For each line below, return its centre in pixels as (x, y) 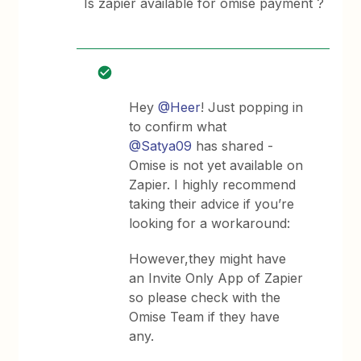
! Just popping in (252, 107)
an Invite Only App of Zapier (216, 278)
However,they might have (208, 259)
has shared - (233, 146)
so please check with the (205, 297)
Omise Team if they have (205, 317)
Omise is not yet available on (216, 165)
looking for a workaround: (210, 223)
